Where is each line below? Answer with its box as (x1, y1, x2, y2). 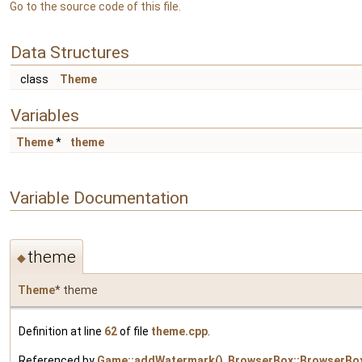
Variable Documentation (10, 187, 188, 208)
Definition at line (19, 324, 104, 338)
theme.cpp (151, 324, 208, 338)
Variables (11, 106, 79, 126)
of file (117, 324, 151, 338)
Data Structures (11, 43, 129, 63)
